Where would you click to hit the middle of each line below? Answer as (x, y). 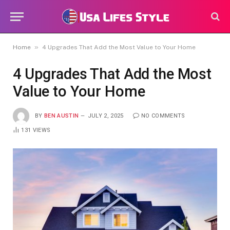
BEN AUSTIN (62, 116)
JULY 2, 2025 (106, 116)
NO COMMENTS (163, 116)
